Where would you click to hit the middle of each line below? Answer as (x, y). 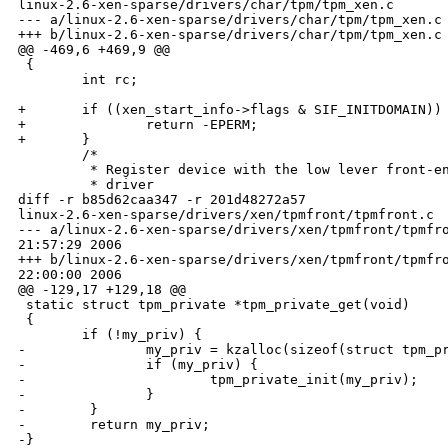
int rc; (78, 80)
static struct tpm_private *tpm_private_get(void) (214, 305)
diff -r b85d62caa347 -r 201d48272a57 (166, 200)
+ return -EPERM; (138, 125)
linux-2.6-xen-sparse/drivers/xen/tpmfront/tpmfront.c (226, 215)
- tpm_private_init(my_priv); (218, 380)
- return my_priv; (114, 425)
